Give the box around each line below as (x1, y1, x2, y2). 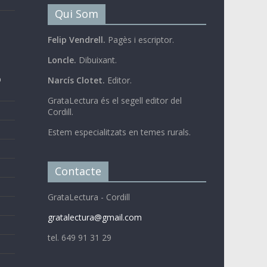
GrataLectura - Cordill (47, 191, 130, 203)
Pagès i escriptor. (105, 33, 176, 45)
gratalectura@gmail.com (47, 211, 142, 223)
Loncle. (47, 54, 76, 66)
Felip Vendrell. (47, 33, 105, 45)
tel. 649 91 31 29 (47, 231, 111, 243)
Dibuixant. (76, 54, 117, 66)
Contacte (54, 163, 101, 178)
